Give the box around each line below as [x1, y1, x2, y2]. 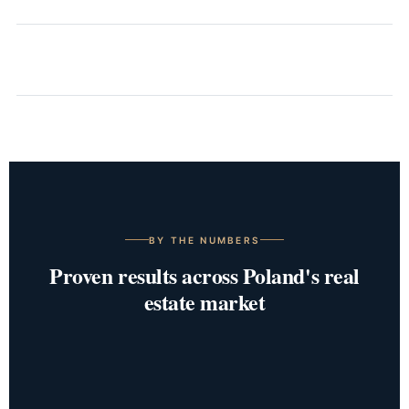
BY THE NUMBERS [148, 234, 261, 246]
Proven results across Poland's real [49, 258, 360, 291]
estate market [143, 285, 266, 318]
